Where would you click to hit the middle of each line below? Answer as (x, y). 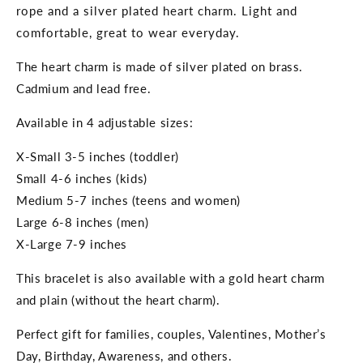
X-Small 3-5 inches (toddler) (98, 157)
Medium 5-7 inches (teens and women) (128, 201)
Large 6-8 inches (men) (83, 222)
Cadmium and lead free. (84, 89)
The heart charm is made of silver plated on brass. (160, 67)
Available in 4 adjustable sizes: (105, 123)
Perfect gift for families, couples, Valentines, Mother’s (171, 334)
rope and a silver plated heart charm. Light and (157, 11)
